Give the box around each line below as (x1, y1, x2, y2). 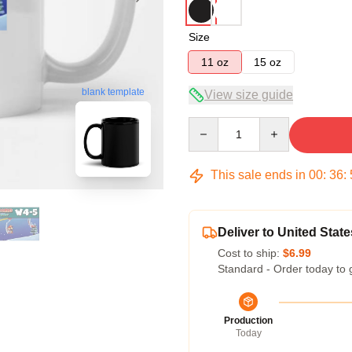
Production (224, 315, 273, 326)
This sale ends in (207, 168, 309, 181)
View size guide (204, 88, 293, 101)
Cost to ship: (218, 247, 283, 259)
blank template (82, 86, 145, 98)
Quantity (188, 118, 229, 130)
